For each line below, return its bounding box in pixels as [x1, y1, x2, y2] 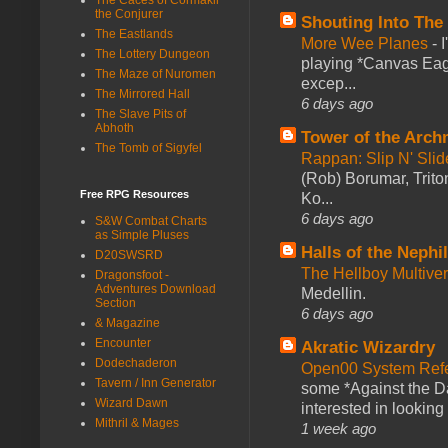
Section [95, 295, 136, 310]
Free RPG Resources [80, 187, 189, 200]
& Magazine [95, 315, 160, 330]
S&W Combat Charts [95, 213, 207, 228]
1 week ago [301, 419, 376, 437]
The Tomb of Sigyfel [95, 140, 202, 155]
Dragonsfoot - [95, 267, 169, 282]
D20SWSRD [95, 247, 163, 262]
